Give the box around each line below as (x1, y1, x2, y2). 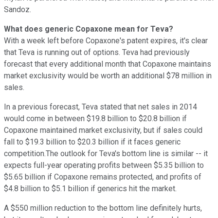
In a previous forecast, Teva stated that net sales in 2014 (4, 102, 197, 111)
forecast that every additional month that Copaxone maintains (4, 59, 211, 69)
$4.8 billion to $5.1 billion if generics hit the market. (4, 183, 177, 193)
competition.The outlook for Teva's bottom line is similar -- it (4, 148, 208, 158)
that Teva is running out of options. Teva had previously (4, 47, 190, 57)
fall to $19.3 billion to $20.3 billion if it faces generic (4, 137, 181, 146)
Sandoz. (4, 4, 31, 14)
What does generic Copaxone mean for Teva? (4, 24, 173, 34)
